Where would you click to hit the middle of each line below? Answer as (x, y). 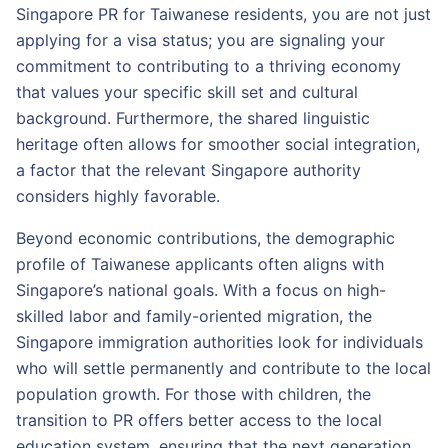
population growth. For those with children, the (193, 394)
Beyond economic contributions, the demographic (205, 238)
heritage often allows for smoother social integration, (218, 144)
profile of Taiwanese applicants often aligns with (200, 264)
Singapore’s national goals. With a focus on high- (201, 290)
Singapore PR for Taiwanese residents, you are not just (223, 14)
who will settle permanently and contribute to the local (223, 368)
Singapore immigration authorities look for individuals (219, 342)
